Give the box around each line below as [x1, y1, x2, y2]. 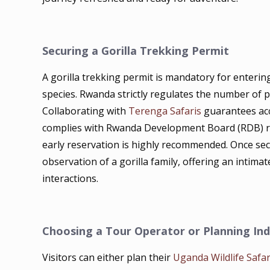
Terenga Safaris [128, 104, 202, 118]
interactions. [42, 172, 99, 185]
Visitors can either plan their [42, 251, 174, 264]
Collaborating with [42, 104, 129, 118]
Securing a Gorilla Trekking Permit [42, 43, 230, 58]
